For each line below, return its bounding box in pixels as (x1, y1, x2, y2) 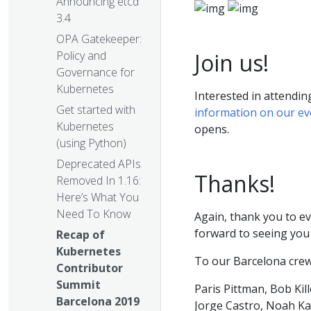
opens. (194, 121, 229, 137)
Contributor (56, 260, 123, 276)
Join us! (194, 47, 269, 78)
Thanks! (194, 168, 275, 199)
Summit (56, 277, 101, 293)
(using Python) (56, 135, 126, 151)
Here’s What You (56, 190, 139, 205)
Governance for (56, 65, 135, 81)
